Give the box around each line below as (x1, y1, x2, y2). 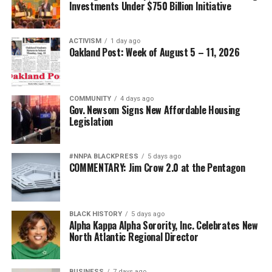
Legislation (69, 114, 114, 129)
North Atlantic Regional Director (69, 229, 199, 245)
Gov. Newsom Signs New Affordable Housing (69, 103, 240, 118)
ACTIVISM (69, 37, 101, 46)
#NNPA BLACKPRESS (69, 152, 138, 161)
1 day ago (110, 37, 140, 46)
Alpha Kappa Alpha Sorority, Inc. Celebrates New (69, 218, 258, 233)
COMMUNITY (69, 95, 111, 103)
